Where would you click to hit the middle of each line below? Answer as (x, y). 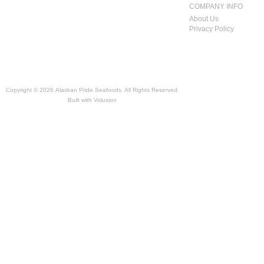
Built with (81, 100)
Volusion (105, 100)
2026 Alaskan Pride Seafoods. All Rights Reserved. (109, 90)
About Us (204, 19)
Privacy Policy (212, 29)
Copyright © (23, 90)
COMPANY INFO (216, 6)
